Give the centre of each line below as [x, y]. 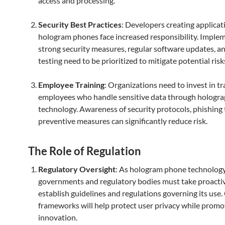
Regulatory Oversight [77, 169]
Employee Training [71, 85]
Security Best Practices [80, 24]
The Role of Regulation [85, 151]
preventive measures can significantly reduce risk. [123, 121]
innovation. [58, 217]
